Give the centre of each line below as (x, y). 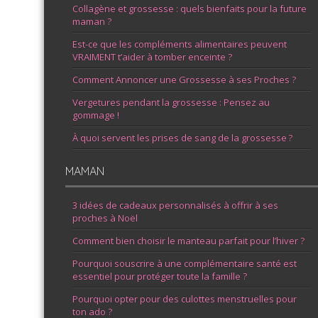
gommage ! (96, 115)
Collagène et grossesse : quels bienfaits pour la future (190, 9)
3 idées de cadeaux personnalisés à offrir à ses (175, 205)
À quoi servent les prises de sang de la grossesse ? (182, 138)
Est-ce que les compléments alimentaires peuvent (180, 44)
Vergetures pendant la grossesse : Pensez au (171, 103)
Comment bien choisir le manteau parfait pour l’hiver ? (188, 241)
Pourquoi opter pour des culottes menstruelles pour (185, 299)
